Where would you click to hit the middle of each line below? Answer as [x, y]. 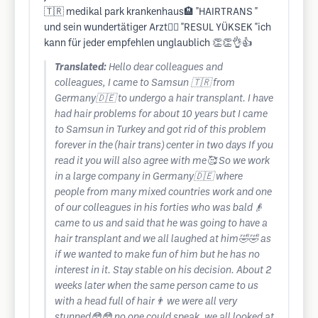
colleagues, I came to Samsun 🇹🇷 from [145, 83]
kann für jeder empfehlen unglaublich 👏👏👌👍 [148, 44]
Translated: [81, 68]
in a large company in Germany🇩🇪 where [149, 177]
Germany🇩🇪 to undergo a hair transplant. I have [164, 99]
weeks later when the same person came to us [157, 286]
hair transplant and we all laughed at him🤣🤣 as [163, 240]
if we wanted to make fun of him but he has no [157, 255]
